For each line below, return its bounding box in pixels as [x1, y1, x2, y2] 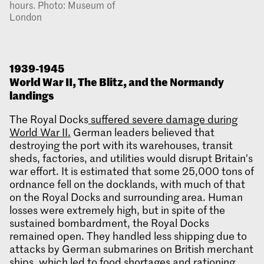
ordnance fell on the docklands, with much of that [9, 176, 245, 191]
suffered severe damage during [88, 111, 237, 126]
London [9, 9, 42, 23]
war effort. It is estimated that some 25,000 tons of [9, 163, 254, 178]
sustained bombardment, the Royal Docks [9, 215, 209, 230]
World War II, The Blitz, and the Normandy [9, 73, 224, 89]
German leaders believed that [71, 124, 214, 139]
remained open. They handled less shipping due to [9, 228, 247, 243]
